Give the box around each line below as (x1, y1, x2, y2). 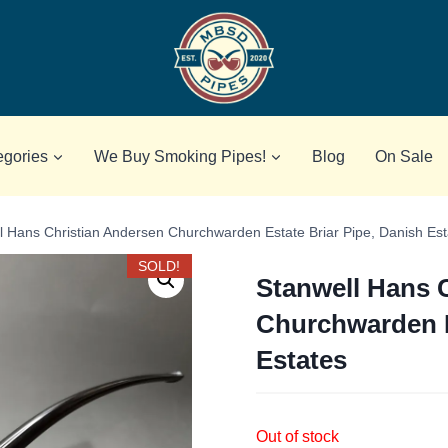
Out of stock (256, 427, 339, 445)
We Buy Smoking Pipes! (94, 147, 266, 165)
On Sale (375, 147, 433, 165)
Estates (256, 345, 347, 375)
